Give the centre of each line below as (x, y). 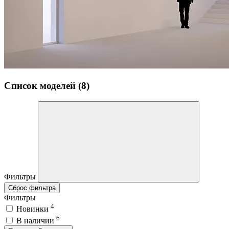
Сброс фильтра (32, 188)
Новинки (33, 209)
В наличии (36, 220)
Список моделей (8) (47, 86)
